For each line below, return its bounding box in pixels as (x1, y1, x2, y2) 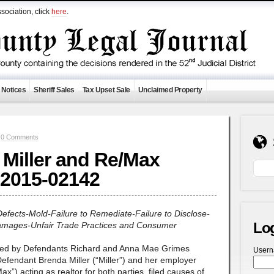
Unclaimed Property (138, 86, 202, 94)
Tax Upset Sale (82, 86, 130, 94)
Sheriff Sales (34, 86, 75, 94)
